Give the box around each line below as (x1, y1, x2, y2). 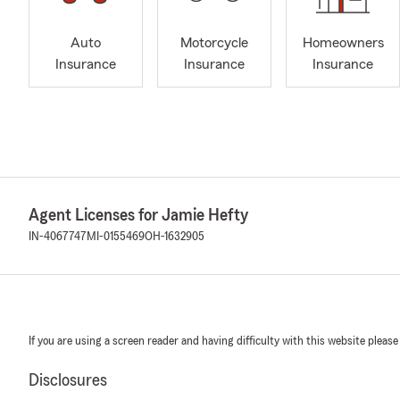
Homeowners (302, 36, 384, 51)
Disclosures (29, 371, 107, 389)
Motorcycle (180, 36, 248, 51)
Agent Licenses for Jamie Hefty (29, 206, 248, 224)
